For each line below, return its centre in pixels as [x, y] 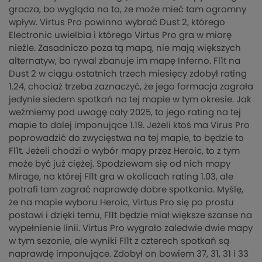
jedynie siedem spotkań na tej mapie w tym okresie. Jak [130, 99]
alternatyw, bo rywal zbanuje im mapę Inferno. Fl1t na [125, 61]
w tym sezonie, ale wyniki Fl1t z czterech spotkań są [119, 241]
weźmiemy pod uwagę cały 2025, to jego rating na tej [125, 112]
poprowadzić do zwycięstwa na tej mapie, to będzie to [126, 138]
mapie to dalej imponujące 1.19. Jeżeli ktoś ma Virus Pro [129, 125]
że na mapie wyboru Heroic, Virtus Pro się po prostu [121, 202]
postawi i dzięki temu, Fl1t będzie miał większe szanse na [130, 215]
